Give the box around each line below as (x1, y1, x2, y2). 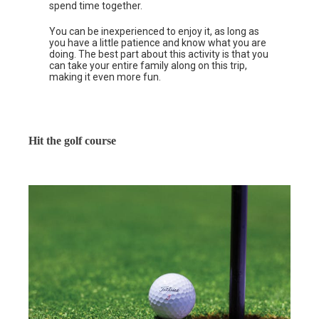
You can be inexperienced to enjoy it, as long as (49, 26, 260, 38)
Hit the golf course (28, 135, 116, 147)
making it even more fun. (49, 71, 162, 83)
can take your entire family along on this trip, (49, 60, 248, 72)
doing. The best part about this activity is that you (49, 48, 269, 61)
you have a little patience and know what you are (49, 37, 267, 49)
